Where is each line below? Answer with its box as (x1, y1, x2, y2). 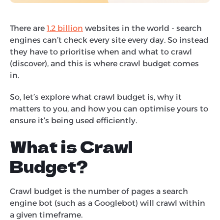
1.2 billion (47, 23, 83, 33)
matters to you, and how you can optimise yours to (10, 104, 208, 113)
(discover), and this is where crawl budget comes (10, 58, 199, 68)
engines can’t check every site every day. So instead (10, 35, 209, 45)
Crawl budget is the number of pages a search (10, 186, 188, 196)
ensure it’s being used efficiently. (10, 115, 139, 125)
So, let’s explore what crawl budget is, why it (10, 92, 182, 102)
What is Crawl (10, 135, 133, 158)
